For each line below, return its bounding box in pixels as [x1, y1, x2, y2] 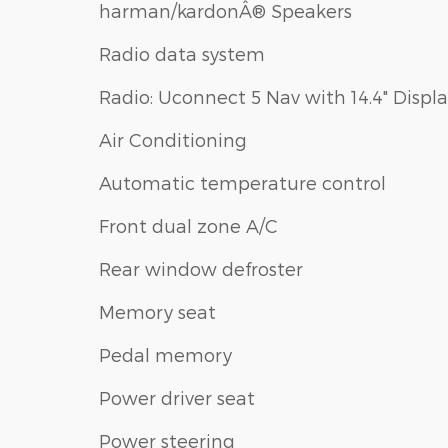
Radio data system [99, 42, 265, 64]
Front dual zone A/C [99, 214, 278, 236]
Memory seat [99, 300, 216, 322]
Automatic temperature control [99, 171, 386, 193]
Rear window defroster [99, 257, 303, 279]
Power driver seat [99, 386, 255, 408]
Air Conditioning [99, 128, 247, 150]
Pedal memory [99, 343, 232, 365]
